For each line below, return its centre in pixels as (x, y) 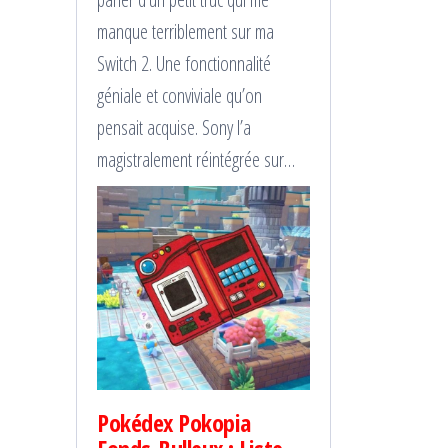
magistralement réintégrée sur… (196, 159)
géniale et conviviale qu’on (179, 95)
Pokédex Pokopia (174, 423)
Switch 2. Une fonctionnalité (184, 63)
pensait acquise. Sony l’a (174, 127)
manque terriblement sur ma (185, 31)
